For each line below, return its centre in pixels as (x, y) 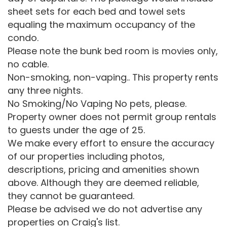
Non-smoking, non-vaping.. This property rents (113, 77)
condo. (23, 38)
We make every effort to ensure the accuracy (111, 143)
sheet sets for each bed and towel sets (97, 11)
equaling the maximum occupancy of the (101, 25)
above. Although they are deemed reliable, (103, 183)
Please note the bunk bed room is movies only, (113, 51)
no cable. (28, 64)
